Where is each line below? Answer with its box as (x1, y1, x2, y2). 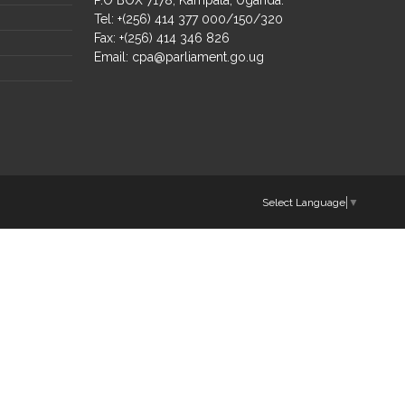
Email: (94, 49, 133, 64)
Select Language (261, 195, 345, 209)
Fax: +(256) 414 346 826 (94, 30, 231, 45)
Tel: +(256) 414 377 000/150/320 (94, 11, 284, 26)
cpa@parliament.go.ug (132, 49, 265, 64)
